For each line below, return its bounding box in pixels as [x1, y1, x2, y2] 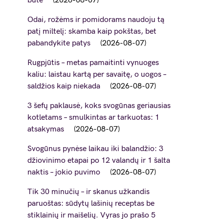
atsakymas [27, 125, 64, 134]
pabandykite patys [27, 39, 90, 48]
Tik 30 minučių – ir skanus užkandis [27, 187, 150, 197]
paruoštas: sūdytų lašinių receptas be [27, 199, 154, 208]
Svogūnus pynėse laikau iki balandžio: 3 [27, 144, 163, 153]
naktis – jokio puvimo [27, 168, 100, 177]
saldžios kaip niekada [27, 82, 100, 91]
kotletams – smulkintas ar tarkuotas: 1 [27, 113, 159, 122]
